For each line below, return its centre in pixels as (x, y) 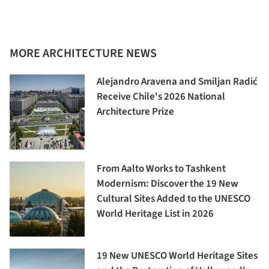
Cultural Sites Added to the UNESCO (174, 199)
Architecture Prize (135, 112)
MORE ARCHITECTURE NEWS (83, 54)
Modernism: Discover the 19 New (168, 184)
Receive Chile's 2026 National (161, 97)
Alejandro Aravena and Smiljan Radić (177, 82)
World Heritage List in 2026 (155, 214)
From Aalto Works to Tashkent (161, 169)
